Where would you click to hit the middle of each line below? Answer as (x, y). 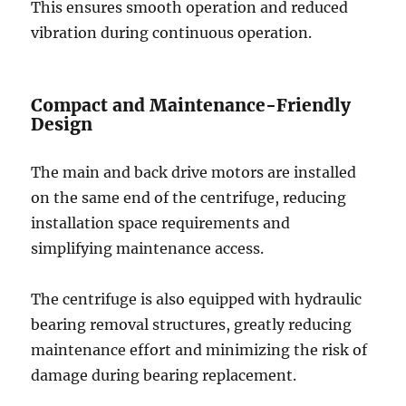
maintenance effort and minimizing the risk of (199, 350)
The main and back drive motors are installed (194, 172)
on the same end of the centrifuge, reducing (189, 198)
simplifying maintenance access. (148, 248)
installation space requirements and (161, 223)
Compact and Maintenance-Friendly (191, 105)
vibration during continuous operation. (172, 33)
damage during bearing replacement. (164, 375)
